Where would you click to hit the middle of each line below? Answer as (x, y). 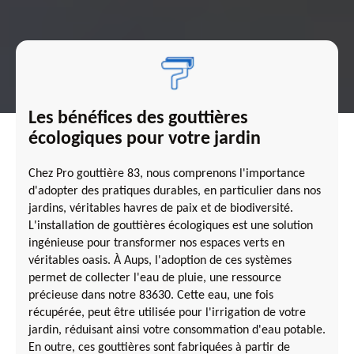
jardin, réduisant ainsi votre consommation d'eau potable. (177, 330)
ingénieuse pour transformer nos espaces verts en (156, 243)
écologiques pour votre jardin (145, 139)
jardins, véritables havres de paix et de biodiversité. (161, 208)
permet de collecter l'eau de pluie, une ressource (155, 278)
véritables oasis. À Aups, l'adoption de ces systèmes (160, 260)
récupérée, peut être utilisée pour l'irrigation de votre (167, 313)
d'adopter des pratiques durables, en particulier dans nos (175, 191)
